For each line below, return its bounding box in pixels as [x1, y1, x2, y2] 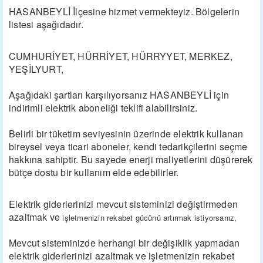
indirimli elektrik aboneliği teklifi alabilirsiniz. [9, 101, 198, 114]
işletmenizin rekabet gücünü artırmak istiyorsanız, [60, 212, 237, 223]
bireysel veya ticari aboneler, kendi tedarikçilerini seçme [9, 140, 248, 153]
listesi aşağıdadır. [9, 18, 83, 31]
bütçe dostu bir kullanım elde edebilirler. [9, 166, 179, 179]
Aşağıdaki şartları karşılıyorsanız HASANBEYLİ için [9, 88, 230, 102]
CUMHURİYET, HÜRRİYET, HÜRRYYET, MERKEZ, [9, 49, 232, 63]
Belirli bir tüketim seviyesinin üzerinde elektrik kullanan [9, 127, 244, 140]
